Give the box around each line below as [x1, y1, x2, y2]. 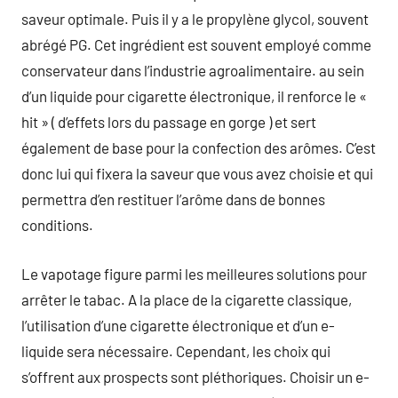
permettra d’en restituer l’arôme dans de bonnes [21, 190, 325, 208]
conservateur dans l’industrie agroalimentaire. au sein [21, 61, 364, 79]
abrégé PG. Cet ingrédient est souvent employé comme [21, 36, 371, 53]
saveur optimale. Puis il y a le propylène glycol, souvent [21, 10, 369, 28]
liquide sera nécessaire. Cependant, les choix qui [21, 341, 330, 360]
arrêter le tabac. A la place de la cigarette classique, [21, 290, 352, 308]
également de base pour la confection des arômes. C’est [21, 139, 376, 156]
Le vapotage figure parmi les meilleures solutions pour [21, 264, 367, 283]
